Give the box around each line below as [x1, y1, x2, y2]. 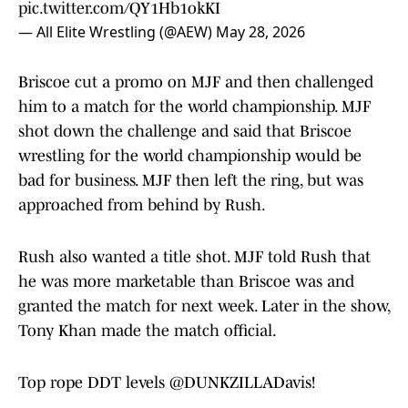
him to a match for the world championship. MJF [18, 97, 371, 117]
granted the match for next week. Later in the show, [18, 297, 390, 316]
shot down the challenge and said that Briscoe [18, 122, 352, 141]
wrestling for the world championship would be [18, 147, 362, 166]
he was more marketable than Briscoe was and [18, 272, 354, 291]
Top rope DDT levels [18, 373, 169, 393]
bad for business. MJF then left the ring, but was [18, 171, 363, 190]
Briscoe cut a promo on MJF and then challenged [18, 73, 373, 92]
